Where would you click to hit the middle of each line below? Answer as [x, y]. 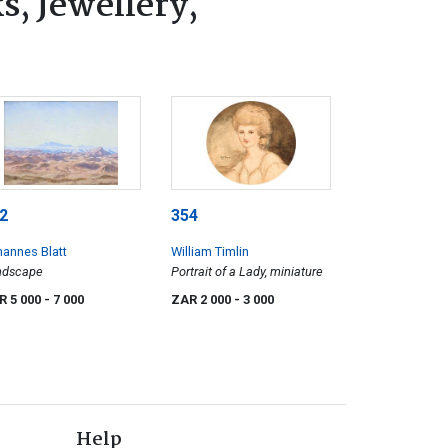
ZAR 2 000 [202, 300]
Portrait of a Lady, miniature [247, 272]
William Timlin [210, 252]
